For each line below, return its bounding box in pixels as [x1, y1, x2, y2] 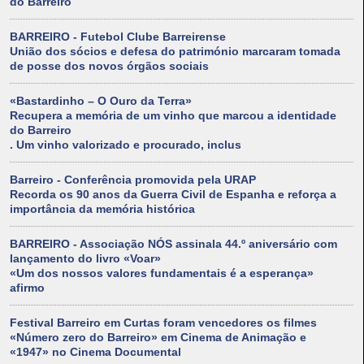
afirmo [10, 281, 45, 295]
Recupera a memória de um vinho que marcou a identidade [10, 109, 336, 123]
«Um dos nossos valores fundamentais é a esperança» [10, 266, 314, 280]
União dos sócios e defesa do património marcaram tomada [10, 45, 340, 58]
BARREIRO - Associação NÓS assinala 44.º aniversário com [10, 237, 337, 251]
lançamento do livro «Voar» [10, 252, 161, 266]
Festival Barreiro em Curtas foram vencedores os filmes [10, 316, 317, 330]
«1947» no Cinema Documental [10, 345, 181, 359]
